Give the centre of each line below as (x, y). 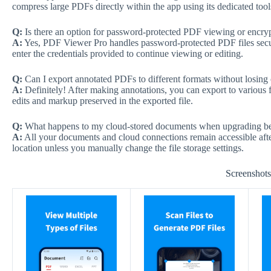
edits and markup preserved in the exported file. (103, 100)
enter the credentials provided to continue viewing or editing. (128, 53)
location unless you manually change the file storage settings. (128, 148)
